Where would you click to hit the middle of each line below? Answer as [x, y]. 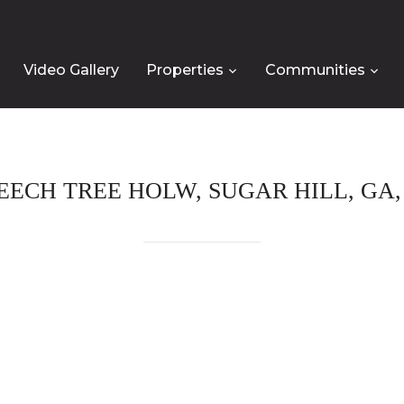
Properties [184, 70]
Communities [315, 70]
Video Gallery [71, 70]
